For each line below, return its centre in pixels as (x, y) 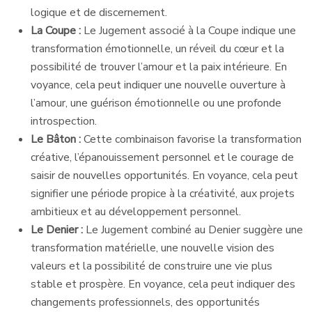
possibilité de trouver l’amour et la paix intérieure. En (159, 67)
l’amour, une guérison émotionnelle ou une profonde (156, 103)
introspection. (64, 122)
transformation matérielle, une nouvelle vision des (153, 248)
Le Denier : (58, 230)
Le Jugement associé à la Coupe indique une (190, 31)
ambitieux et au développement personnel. (136, 212)
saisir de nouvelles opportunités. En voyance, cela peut (164, 176)
